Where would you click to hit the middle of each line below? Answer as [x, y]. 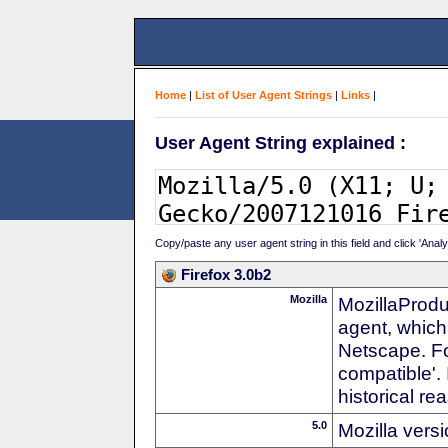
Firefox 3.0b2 [226, 274]
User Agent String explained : [280, 142]
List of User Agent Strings [263, 95]
